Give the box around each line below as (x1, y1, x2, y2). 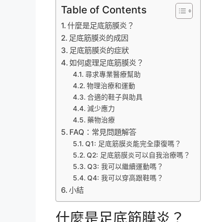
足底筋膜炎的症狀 (69, 45, 129, 55)
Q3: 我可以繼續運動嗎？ (87, 162, 164, 170)
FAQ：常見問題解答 (69, 127, 137, 137)
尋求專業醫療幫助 (85, 70, 141, 78)
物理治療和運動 (86, 81, 135, 90)
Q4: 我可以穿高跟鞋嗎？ (87, 173, 164, 182)
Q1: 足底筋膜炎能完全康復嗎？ (85, 139, 181, 148)
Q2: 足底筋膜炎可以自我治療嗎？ (86, 151, 190, 159)
